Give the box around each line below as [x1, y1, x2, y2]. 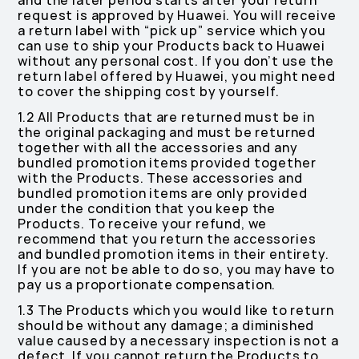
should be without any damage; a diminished [18, 317, 315, 334]
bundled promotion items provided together [18, 155, 317, 171]
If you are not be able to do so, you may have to [18, 261, 336, 278]
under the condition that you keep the [18, 200, 276, 217]
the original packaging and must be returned [18, 124, 317, 141]
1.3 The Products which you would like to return [18, 302, 334, 319]
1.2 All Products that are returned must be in [18, 109, 315, 126]
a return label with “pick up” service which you [18, 22, 326, 39]
